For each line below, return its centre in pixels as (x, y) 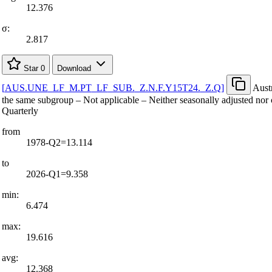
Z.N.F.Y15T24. (170, 87)
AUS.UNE (26, 87)
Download (75, 68)
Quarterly (20, 110)
